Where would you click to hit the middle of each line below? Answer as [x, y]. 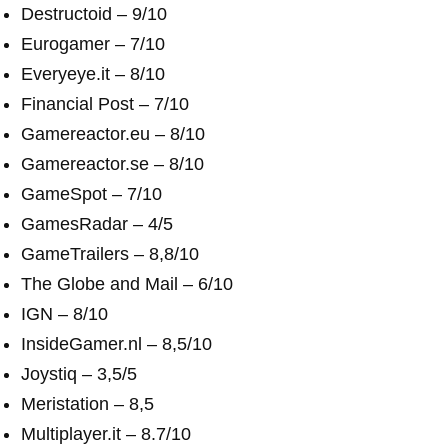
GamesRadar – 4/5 [97, 224]
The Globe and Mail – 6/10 [127, 284]
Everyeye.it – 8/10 [93, 74]
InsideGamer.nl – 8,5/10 [116, 344]
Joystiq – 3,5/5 [79, 374]
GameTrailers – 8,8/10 [110, 254]
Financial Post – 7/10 [105, 104]
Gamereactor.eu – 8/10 [113, 134]
